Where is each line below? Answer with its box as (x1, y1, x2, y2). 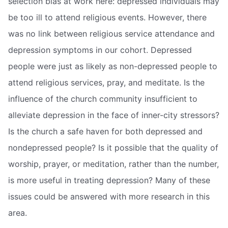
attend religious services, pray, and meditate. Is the (8, 77, 205, 88)
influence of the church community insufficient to (8, 94, 197, 104)
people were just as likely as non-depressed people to (8, 61, 217, 72)
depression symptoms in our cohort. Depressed (8, 45, 192, 55)
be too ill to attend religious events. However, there (8, 12, 207, 23)
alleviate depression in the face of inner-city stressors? (8, 110, 219, 121)
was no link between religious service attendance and (8, 28, 215, 39)
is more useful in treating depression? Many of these (8, 175, 210, 186)
